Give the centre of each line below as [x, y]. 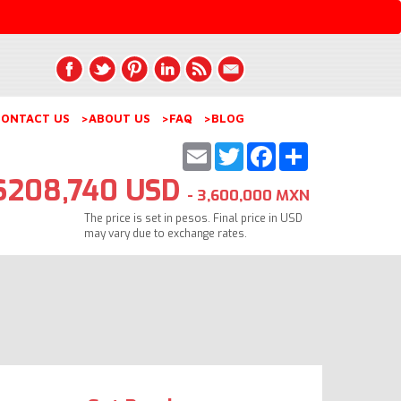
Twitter [271, 149]
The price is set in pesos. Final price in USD [193, 218]
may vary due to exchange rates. [166, 233]
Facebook [309, 149]
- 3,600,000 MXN [248, 195]
